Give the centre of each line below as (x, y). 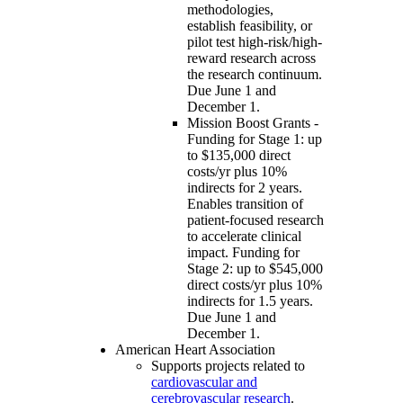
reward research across (251, 58)
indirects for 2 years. (245, 188)
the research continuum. (255, 75)
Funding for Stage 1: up (255, 139)
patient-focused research (255, 220)
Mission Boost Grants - (253, 123)
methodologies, (230, 10)
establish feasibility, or (250, 26)
